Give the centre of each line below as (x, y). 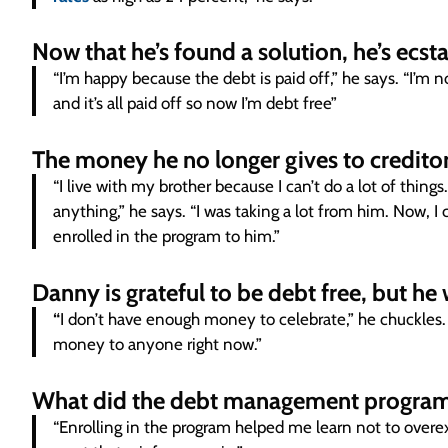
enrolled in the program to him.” (167, 236)
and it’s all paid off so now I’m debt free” (195, 103)
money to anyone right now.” (158, 343)
